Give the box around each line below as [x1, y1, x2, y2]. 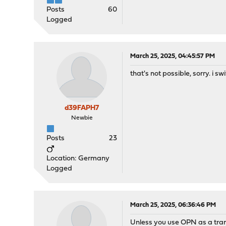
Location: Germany [46, 155, 110, 162]
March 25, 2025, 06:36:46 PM [130, 202, 216, 208]
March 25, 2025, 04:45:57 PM [130, 53, 215, 60]
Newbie [71, 115, 93, 121]
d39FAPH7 [65, 104, 99, 112]
